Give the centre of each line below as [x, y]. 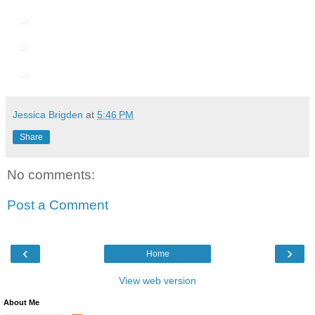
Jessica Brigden [48, 114]
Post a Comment [58, 205]
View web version [157, 280]
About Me [21, 302]
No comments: [51, 174]
